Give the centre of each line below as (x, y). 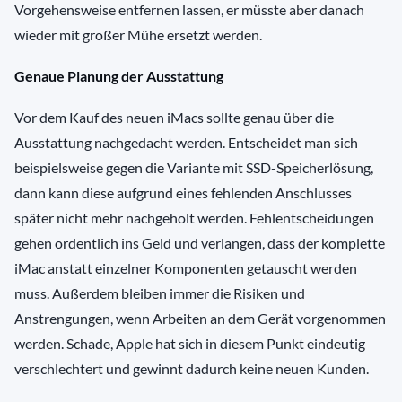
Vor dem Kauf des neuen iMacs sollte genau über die (174, 118)
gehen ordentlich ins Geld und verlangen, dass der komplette (200, 243)
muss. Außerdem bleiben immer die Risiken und (160, 293)
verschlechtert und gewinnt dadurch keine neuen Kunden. (192, 369)
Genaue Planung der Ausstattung (119, 76)
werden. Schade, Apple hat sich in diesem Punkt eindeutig (190, 344)
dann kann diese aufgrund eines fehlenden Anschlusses (183, 193)
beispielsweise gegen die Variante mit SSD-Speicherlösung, (194, 168)
